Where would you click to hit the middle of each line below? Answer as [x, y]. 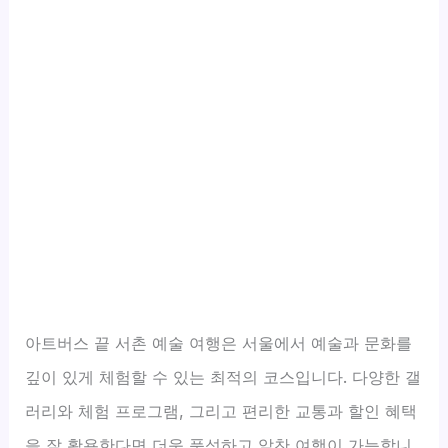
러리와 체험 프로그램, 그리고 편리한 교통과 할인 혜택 [221, 410]
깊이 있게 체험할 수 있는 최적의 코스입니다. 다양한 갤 [223, 376]
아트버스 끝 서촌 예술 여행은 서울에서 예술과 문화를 [219, 342]
